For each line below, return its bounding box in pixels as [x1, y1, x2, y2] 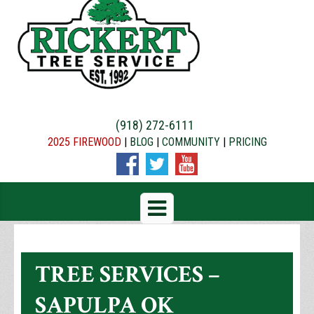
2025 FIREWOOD [47, 135, 121, 149]
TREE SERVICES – [35, 259, 220, 291]
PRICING [228, 135, 267, 149]
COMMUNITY [161, 135, 220, 149]
